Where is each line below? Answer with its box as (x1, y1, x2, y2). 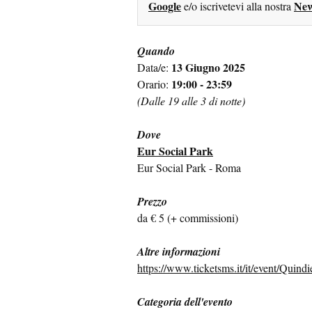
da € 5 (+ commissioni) (137, 210, 238, 226)
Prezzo (137, 194, 167, 210)
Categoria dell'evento (137, 294, 233, 310)
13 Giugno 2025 (171, 59, 245, 76)
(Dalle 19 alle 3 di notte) (137, 93, 245, 109)
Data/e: (137, 60, 171, 75)
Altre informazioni (137, 244, 220, 260)
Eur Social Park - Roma (137, 160, 241, 175)
